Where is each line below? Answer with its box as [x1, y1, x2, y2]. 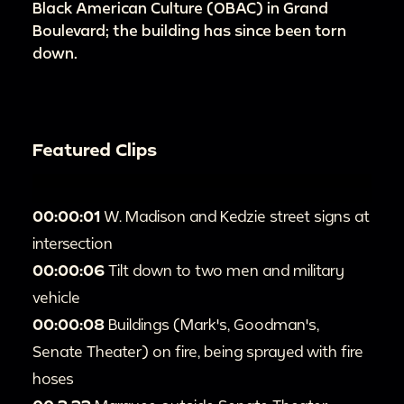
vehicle [32, 288, 80, 306]
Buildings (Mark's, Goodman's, [108, 315, 319, 333]
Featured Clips [32, 139, 157, 161]
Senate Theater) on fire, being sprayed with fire [32, 342, 363, 360]
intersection [32, 234, 113, 252]
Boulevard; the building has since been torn [32, 22, 346, 40]
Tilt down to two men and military [108, 261, 344, 279]
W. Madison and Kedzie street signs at [104, 207, 370, 225]
